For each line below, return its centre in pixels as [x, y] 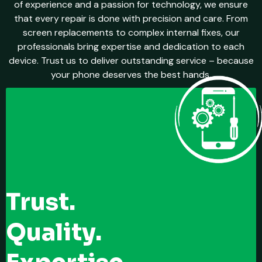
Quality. [54, 233]
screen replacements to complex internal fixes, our [131, 33]
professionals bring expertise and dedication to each [131, 47]
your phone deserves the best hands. [131, 75]
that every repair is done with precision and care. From [131, 19]
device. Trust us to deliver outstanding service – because [131, 61]
